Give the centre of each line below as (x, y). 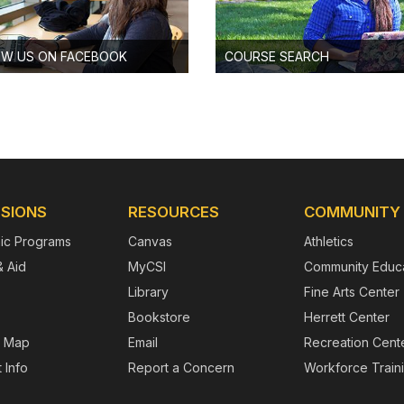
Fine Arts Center (351, 291)
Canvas (150, 241)
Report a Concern (181, 367)
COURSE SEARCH (276, 56)
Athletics (328, 241)
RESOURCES (173, 211)
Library (148, 291)
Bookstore (159, 317)
